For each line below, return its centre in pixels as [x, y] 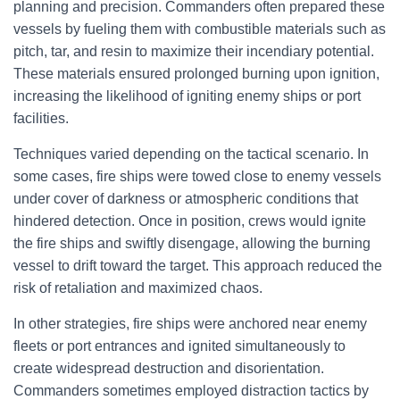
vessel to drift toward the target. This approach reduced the [198, 266]
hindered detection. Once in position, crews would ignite [190, 221]
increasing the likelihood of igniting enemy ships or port [187, 96]
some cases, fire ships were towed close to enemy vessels [197, 176]
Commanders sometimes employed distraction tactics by [191, 391]
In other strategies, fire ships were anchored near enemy [190, 324]
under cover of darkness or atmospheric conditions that [186, 199]
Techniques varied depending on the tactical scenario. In [191, 154]
